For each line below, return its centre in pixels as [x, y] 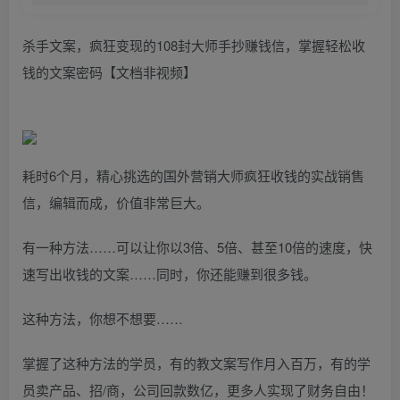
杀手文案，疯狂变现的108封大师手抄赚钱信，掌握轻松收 [194, 45]
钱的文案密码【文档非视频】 [109, 72]
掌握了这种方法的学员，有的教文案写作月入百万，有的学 [196, 363]
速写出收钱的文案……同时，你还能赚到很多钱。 [170, 274]
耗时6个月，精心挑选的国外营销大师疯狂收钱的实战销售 [193, 175]
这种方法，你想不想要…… [103, 318]
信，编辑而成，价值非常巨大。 [116, 202]
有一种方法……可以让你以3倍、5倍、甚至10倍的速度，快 [197, 247]
